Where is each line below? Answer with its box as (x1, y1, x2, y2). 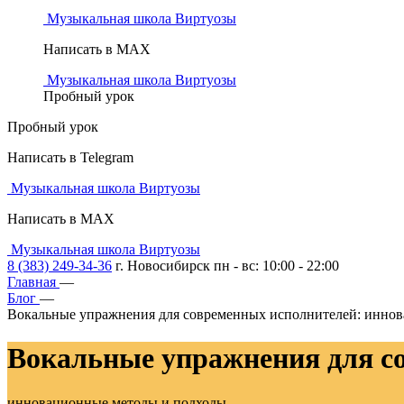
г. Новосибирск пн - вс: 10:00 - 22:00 (115, 258, 339, 273)
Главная (7, 274, 56, 289)
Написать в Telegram (7, 150, 133, 165)
